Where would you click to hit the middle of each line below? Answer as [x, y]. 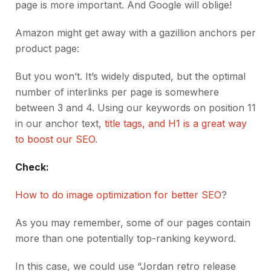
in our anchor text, [60, 124]
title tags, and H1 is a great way [176, 124]
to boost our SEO [55, 139]
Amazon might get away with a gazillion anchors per [135, 33]
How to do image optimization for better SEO [118, 195]
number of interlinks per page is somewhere [117, 92]
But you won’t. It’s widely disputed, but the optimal [130, 77]
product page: [47, 49]
